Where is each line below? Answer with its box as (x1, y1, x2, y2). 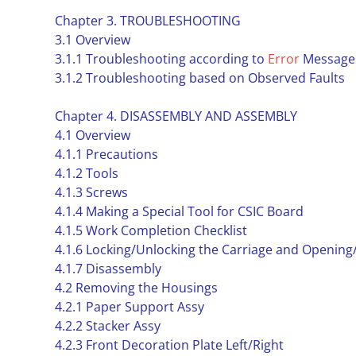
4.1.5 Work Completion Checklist (54, 222, 247, 239)
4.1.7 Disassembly (54, 260, 161, 277)
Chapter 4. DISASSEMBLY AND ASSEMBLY (54, 107, 297, 125)
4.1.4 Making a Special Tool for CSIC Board (54, 203, 304, 220)
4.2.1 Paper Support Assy (54, 298, 204, 315)
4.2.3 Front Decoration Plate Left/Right (54, 336, 284, 354)
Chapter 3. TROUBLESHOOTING (54, 12, 241, 29)
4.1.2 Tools (54, 164, 118, 182)
